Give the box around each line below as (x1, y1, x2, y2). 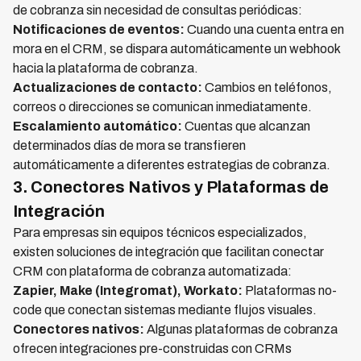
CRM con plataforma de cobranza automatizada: (13, 264, 292, 279)
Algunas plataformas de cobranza (144, 322, 338, 337)
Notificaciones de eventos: (13, 23, 185, 37)
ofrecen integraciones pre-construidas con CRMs (13, 342, 292, 356)
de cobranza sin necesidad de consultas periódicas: (13, 3, 302, 18)
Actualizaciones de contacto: (13, 81, 202, 95)
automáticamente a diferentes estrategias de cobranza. (13, 158, 330, 172)
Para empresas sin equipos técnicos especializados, (13, 226, 307, 240)
